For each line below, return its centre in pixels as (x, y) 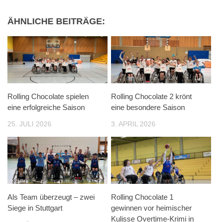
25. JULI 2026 (29, 124)
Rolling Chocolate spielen (48, 96)
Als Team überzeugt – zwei (51, 197)
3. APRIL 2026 (133, 124)
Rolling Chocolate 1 (142, 197)
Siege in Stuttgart (35, 208)
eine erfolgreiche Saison (47, 107)
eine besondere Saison (148, 107)
